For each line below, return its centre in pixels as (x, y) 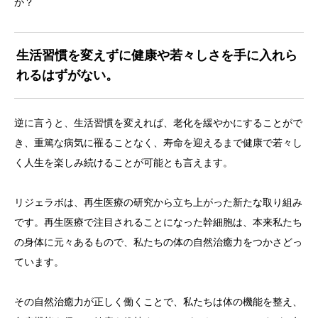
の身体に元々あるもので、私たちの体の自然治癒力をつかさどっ (158, 242)
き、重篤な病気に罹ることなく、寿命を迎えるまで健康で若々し (158, 143)
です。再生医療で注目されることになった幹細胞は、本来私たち (158, 222)
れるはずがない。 (67, 75)
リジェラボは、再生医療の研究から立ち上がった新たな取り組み (158, 202)
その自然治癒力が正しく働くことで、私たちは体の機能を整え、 (158, 302)
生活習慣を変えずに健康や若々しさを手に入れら (157, 55)
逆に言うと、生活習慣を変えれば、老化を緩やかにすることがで (158, 123)
